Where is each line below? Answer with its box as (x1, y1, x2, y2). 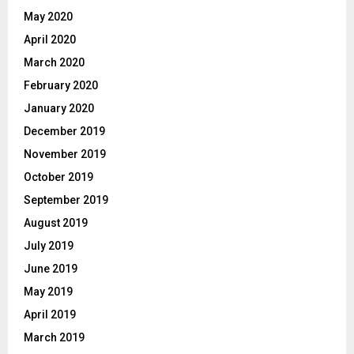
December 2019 (24, 124, 105, 137)
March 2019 (24, 330, 85, 344)
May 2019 (24, 284, 73, 298)
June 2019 (24, 262, 77, 275)
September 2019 (24, 193, 108, 206)
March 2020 (24, 55, 85, 69)
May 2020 (24, 9, 73, 23)
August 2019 (24, 216, 88, 229)
